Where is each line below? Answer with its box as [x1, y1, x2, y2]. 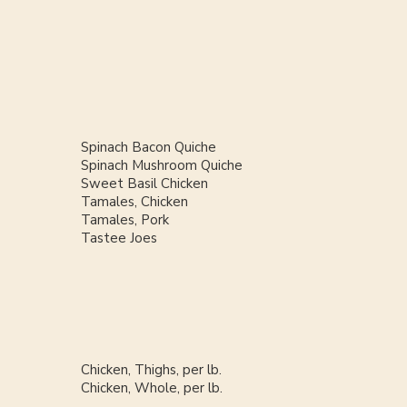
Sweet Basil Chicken [80, 174, 208, 194]
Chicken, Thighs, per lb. [80, 361, 222, 380]
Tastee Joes [80, 229, 157, 248]
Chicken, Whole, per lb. [80, 379, 223, 398]
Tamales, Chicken [80, 193, 188, 212]
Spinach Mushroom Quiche [80, 156, 243, 175]
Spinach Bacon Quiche [80, 138, 216, 157]
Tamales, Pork [80, 211, 169, 230]
